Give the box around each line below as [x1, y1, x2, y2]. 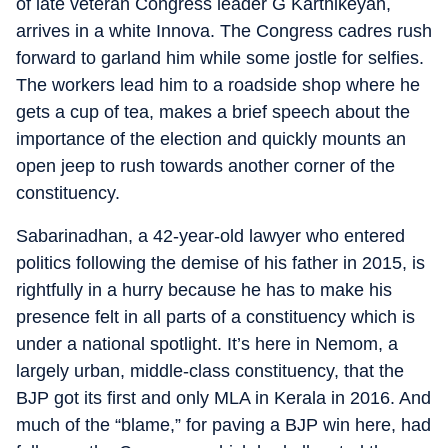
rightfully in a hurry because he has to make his [16, 280, 392, 300]
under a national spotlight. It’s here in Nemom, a [16, 334, 398, 354]
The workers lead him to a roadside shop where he [16, 75, 420, 95]
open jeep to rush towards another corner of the [16, 156, 395, 176]
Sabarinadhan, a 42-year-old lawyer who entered [16, 226, 405, 246]
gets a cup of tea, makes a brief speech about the [16, 102, 410, 122]
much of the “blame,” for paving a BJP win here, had [16, 415, 431, 435]
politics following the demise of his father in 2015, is [16, 253, 425, 273]
